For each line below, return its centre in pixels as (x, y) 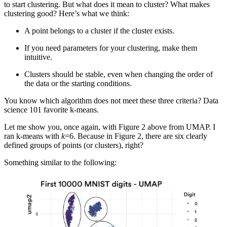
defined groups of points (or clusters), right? (74, 145)
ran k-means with (33, 136)
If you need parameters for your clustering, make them (111, 48)
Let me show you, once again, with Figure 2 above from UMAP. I (110, 127)
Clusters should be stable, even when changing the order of (119, 74)
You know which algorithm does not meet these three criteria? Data (111, 100)
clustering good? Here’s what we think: (67, 13)
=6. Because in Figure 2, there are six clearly (136, 136)
